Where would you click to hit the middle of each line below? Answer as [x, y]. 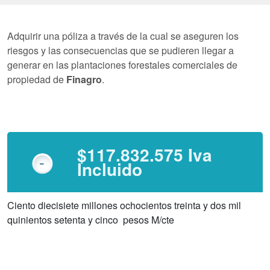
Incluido [110, 169]
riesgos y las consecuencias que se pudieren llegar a [121, 50]
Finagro [84, 79]
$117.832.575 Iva [145, 155]
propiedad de [37, 79]
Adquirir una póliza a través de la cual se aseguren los [123, 36]
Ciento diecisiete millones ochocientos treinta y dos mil [124, 205]
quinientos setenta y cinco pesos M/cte [91, 220]
